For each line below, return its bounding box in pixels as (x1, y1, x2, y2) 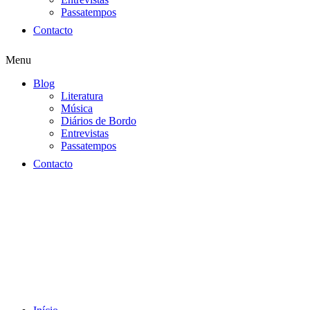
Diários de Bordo (61, 114, 136, 127)
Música (61, 102, 93, 114)
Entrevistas (61, 127, 109, 139)
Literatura (61, 89, 103, 102)
